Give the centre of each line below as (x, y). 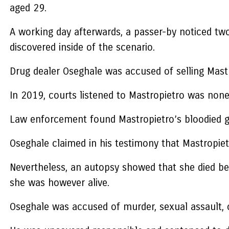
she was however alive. (61, 183)
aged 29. (28, 8)
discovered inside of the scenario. (84, 48)
